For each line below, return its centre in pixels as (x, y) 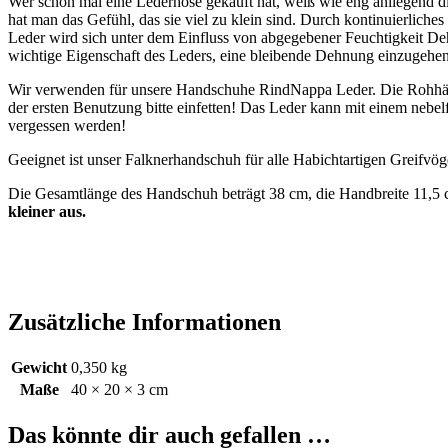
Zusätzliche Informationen (144, 322)
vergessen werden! (67, 126)
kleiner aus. (47, 212)
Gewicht (39, 368)
